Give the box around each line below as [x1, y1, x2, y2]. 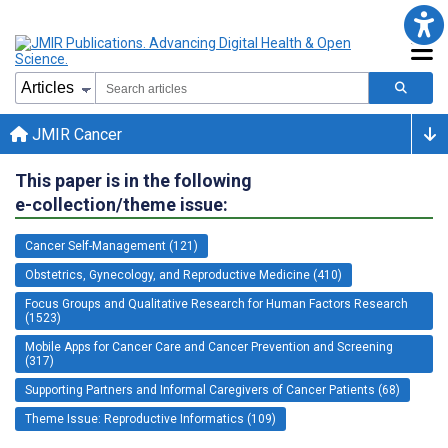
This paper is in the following [15, 169, 252, 191]
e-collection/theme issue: [15, 193, 228, 215]
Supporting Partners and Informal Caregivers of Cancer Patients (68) [25, 382, 400, 397]
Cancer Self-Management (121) [25, 238, 198, 253]
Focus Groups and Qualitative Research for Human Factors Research [25, 296, 408, 311]
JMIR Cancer [28, 124, 122, 144]
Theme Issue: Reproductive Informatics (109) [25, 411, 276, 426]
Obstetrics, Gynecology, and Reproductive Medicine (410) [25, 267, 342, 282]
